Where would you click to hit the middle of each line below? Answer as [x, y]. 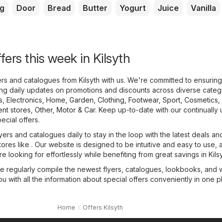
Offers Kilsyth [103, 207]
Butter [95, 8]
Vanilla [203, 8]
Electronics [24, 100]
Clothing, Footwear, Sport [139, 100]
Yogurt [133, 8]
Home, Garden [70, 100]
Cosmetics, [202, 100]
